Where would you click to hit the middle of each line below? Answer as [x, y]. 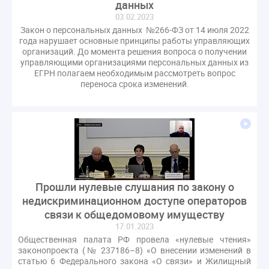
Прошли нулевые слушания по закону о [134, 187]
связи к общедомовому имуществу [134, 215]
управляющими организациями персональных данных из [134, 62]
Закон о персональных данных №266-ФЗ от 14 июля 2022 [134, 30]
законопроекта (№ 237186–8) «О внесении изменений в [134, 250]
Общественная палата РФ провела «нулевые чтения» [134, 240]
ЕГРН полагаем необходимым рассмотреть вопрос [134, 73]
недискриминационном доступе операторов [134, 201]
